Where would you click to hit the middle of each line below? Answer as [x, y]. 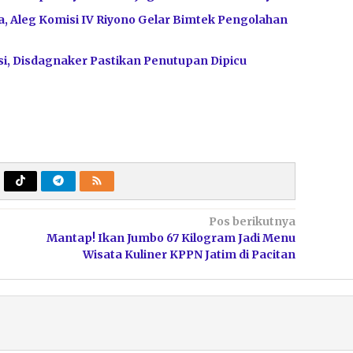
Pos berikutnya [252, 221]
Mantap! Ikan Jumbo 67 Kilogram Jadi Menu [171, 238]
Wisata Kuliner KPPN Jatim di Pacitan [189, 254]
